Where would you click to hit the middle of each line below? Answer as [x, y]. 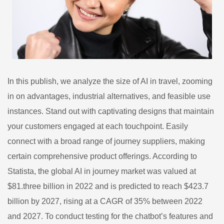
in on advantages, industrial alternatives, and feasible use [109, 96]
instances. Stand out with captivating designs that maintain [111, 111]
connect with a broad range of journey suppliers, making [106, 141]
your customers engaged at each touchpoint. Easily [98, 126]
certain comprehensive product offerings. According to [102, 156]
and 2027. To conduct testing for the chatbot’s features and [110, 216]
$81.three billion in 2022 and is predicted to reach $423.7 [108, 186]
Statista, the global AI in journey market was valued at [102, 171]
